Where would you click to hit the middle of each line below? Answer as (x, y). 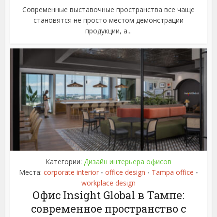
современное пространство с (108, 208)
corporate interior (71, 172)
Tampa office (173, 172)
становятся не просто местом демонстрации (108, 20)
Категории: (65, 161)
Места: (31, 172)
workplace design (108, 183)
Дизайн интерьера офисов (128, 161)
